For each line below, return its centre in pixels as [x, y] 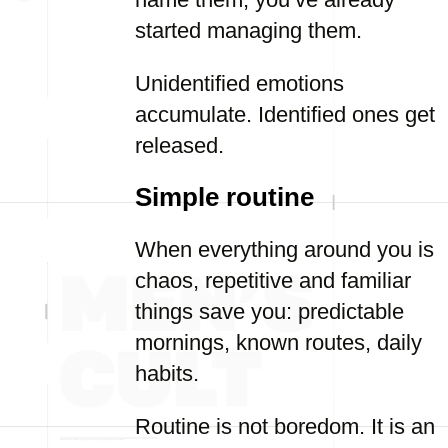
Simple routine [224, 197]
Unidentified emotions [239, 83]
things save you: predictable [269, 311]
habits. [167, 373]
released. [179, 145]
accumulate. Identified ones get [285, 114]
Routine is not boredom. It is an [285, 426]
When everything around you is [284, 249]
